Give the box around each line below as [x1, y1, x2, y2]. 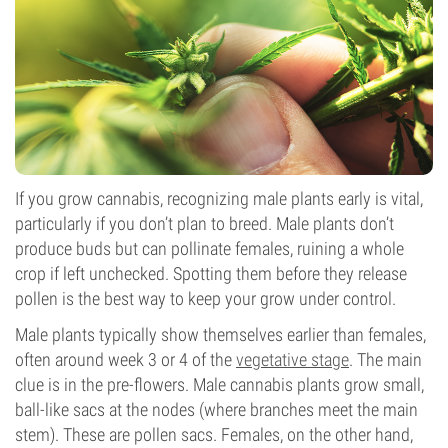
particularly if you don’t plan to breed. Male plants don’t [15, 213, 394, 234]
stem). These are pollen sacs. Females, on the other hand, [15, 424, 413, 445]
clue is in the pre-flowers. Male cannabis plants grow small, [15, 374, 424, 395]
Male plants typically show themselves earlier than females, [15, 324, 426, 345]
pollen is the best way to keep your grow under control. [15, 288, 396, 309]
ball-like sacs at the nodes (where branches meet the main [15, 399, 418, 420]
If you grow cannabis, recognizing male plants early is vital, [15, 188, 423, 209]
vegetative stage [236, 349, 349, 370]
